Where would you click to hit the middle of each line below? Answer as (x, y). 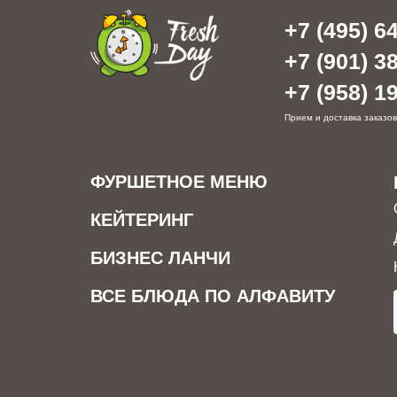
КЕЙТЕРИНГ (142, 220)
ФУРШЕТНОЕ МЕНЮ (179, 182)
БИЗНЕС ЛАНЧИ (160, 258)
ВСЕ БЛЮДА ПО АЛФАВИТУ (213, 296)
